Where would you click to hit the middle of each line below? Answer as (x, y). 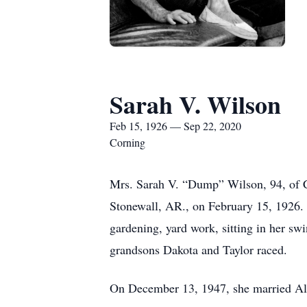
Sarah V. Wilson (195, 104)
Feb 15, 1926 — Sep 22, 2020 (175, 126)
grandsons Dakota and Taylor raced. (198, 249)
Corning (127, 142)
